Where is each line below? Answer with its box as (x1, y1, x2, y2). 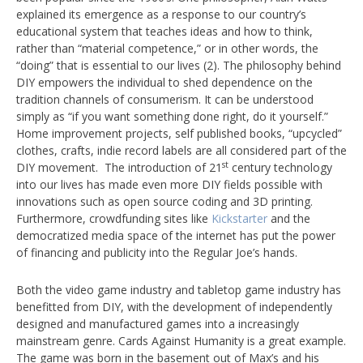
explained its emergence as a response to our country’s (16, 6, 306, 22)
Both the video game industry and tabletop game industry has (16, 282, 341, 297)
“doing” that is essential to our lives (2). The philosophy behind (16, 58, 341, 73)
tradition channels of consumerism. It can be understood (16, 92, 314, 107)
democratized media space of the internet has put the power (16, 228, 335, 243)
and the (267, 211, 310, 226)
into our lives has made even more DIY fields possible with (16, 177, 322, 192)
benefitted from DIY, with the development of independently (16, 299, 332, 314)
